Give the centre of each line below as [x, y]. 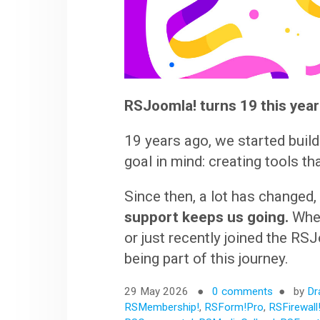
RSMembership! [162, 307]
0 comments [243, 292]
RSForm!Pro [234, 307]
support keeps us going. [207, 217]
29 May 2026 [158, 292]
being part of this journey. [207, 259]
